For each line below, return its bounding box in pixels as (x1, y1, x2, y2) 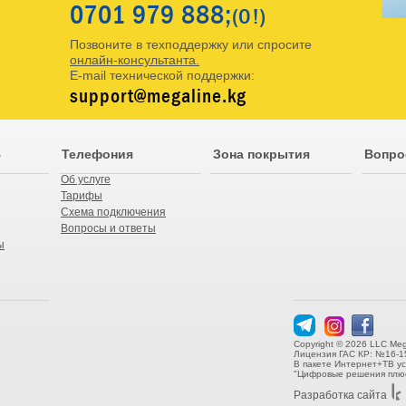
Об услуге (61, 173, 111, 186)
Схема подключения (61, 206, 166, 218)
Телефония (62, 147, 133, 161)
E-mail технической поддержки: (70, 68, 255, 82)
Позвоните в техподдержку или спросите (70, 37, 312, 52)
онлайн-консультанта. (70, 53, 199, 67)
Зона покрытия (213, 147, 310, 161)
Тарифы (61, 189, 102, 202)
